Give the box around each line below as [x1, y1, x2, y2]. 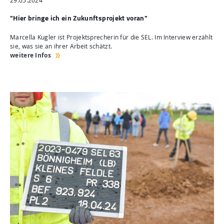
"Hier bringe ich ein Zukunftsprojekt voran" [10, 12, 148, 23]
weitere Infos [10, 50, 51, 59]
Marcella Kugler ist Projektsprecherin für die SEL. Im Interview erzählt [10, 32, 213, 41]
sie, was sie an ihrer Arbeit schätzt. [10, 41, 112, 50]
